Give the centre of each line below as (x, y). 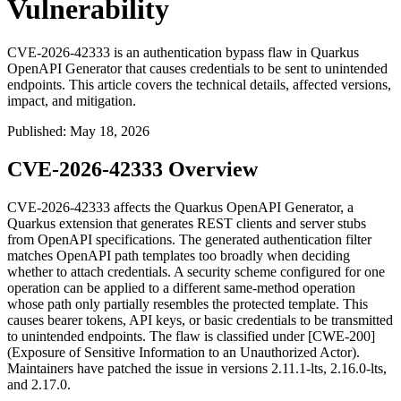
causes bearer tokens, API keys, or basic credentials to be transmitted (200, 320)
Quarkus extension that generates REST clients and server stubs (187, 224)
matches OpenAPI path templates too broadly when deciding (179, 256)
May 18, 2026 (110, 132)
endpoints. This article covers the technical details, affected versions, (199, 85)
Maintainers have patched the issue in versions (139, 369)
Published (35, 132)
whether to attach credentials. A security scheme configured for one (196, 272)
